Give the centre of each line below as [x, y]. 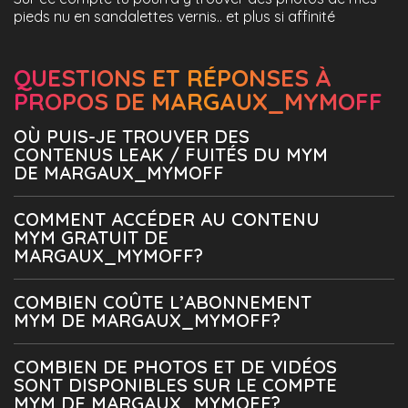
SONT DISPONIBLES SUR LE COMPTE [175, 385]
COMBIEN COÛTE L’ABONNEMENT [163, 302]
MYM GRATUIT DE [91, 237]
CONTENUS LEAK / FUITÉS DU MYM [171, 154]
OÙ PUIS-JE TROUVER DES [132, 136]
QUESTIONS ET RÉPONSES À [173, 78]
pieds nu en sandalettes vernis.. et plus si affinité [174, 16]
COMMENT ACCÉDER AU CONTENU [167, 219]
